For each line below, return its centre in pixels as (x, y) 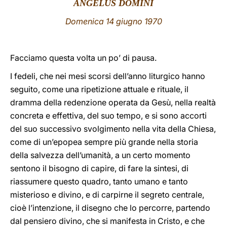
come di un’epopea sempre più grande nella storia (104, 142)
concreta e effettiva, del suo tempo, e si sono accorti (108, 116)
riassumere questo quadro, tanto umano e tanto (99, 181)
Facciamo (29, 58)
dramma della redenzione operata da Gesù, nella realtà (113, 102)
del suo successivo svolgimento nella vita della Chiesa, (113, 129)
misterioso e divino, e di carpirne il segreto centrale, (107, 195)
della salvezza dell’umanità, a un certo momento (100, 155)
